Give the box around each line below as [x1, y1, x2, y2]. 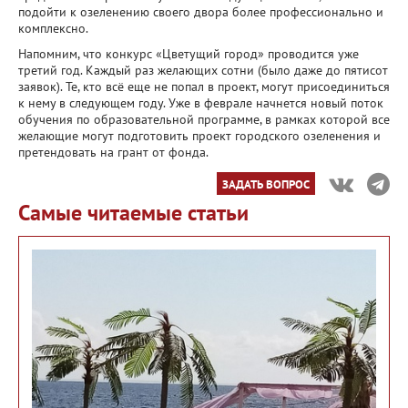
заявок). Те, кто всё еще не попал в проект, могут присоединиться [18, 77, 390, 95]
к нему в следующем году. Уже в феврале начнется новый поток [18, 94, 383, 111]
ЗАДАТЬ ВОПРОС [222, 175, 310, 192]
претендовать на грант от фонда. [18, 143, 211, 160]
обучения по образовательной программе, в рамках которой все [18, 110, 390, 127]
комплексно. [18, 19, 88, 36]
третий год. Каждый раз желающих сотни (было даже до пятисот [18, 61, 388, 78]
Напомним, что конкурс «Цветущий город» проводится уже [18, 45, 359, 62]
